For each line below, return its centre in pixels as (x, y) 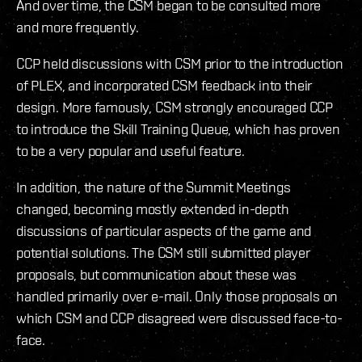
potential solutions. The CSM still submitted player (163, 253)
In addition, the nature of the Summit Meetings (154, 187)
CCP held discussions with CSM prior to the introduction (180, 64)
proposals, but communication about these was (157, 275)
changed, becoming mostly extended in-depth (153, 209)
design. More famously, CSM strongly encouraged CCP (175, 107)
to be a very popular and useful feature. (130, 151)
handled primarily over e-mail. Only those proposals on (177, 297)
